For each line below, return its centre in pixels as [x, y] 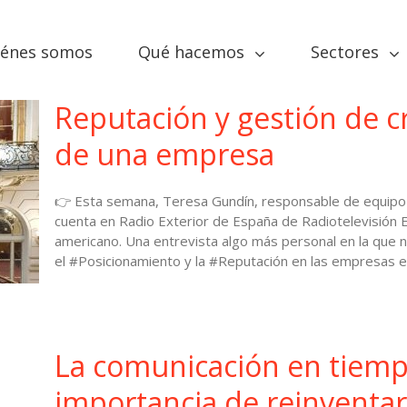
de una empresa [164, 154]
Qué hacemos [191, 52]
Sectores [345, 52]
